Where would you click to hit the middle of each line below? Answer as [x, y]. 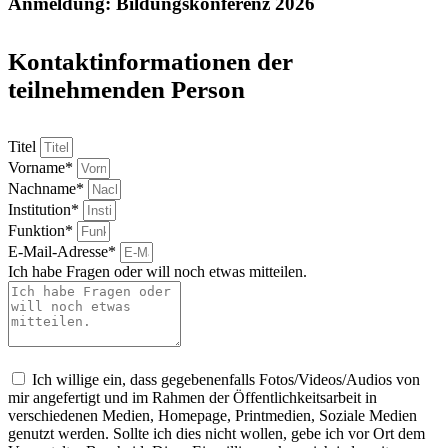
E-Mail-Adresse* [64, 252]
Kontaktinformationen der [150, 61]
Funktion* [42, 231]
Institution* [45, 210]
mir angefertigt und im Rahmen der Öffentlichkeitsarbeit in [192, 398]
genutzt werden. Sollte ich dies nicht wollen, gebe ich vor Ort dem [216, 434]
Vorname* [42, 168]
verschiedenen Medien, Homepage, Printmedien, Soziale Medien [212, 416]
